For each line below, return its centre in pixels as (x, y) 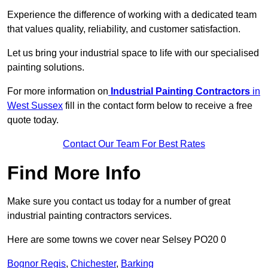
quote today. (33, 120)
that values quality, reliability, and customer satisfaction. (125, 29)
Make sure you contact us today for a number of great (119, 202)
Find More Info (74, 173)
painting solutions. (46, 68)
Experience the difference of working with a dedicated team (132, 15)
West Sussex (35, 106)
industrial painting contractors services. (89, 216)
